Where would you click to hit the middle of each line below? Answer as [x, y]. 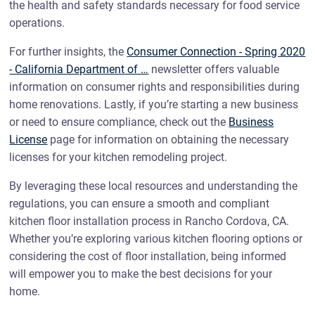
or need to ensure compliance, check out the [119, 122]
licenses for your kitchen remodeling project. [118, 157]
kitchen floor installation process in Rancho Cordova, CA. [149, 221]
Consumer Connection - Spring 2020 [216, 52]
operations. [37, 23]
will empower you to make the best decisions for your [141, 274]
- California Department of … [79, 69]
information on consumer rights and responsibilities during [155, 87]
